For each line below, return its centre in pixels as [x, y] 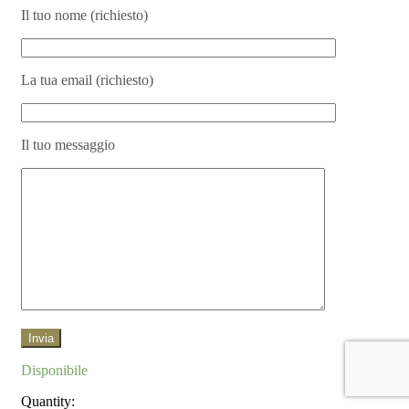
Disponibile [54, 370]
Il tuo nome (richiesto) [84, 15]
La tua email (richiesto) [87, 79]
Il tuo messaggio [68, 144]
